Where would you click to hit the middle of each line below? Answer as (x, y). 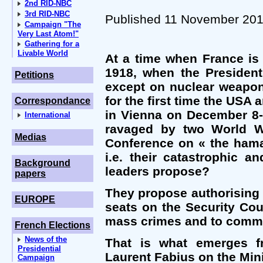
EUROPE (35, 199)
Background (43, 163)
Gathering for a (52, 44)
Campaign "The (53, 24)
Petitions (34, 75)
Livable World (43, 53)
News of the (46, 239)
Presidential (39, 249)
